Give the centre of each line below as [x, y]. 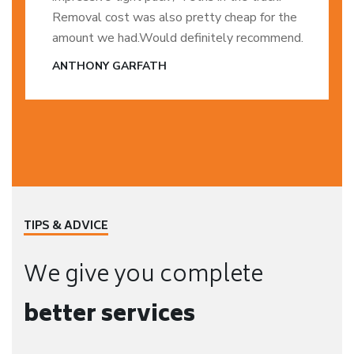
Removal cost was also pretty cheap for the [175, 17]
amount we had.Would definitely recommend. [178, 38]
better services [109, 316]
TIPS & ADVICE [66, 226]
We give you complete [143, 276]
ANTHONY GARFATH [109, 66]
